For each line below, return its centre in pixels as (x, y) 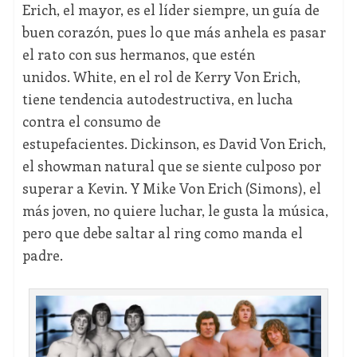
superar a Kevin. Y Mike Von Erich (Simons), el (171, 188)
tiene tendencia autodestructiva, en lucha (157, 98)
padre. (42, 255)
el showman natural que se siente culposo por (171, 165)
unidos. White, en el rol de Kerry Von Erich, (161, 76)
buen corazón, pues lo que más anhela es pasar (174, 31)
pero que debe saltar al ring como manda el (162, 232)
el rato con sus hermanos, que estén (138, 54)
